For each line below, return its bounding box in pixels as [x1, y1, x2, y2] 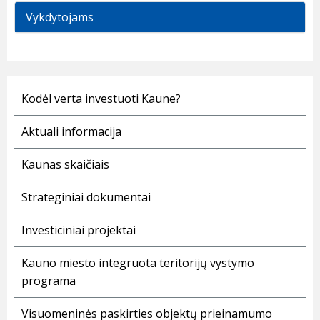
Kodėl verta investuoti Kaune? [21, 91, 181, 107]
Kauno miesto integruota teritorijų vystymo [21, 255, 254, 271]
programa [21, 273, 76, 289]
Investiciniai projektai [21, 222, 136, 239]
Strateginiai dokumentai [21, 189, 151, 206]
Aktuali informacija [21, 124, 121, 140]
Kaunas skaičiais [21, 156, 109, 173]
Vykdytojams [26, 9, 94, 26]
